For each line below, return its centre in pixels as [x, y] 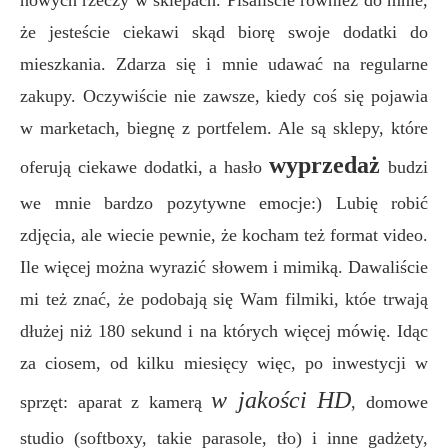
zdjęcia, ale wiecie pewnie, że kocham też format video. [224, 234]
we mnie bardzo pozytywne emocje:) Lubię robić [224, 202]
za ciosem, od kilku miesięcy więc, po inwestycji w [224, 362]
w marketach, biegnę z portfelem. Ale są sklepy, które [224, 127]
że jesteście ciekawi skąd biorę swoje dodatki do [224, 31]
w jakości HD [281, 399]
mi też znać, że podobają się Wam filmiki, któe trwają [224, 298]
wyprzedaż [329, 164]
